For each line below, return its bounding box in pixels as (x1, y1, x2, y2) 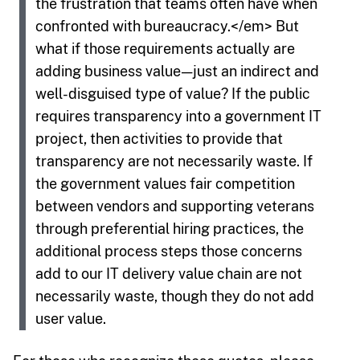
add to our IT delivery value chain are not (35, 264, 302, 282)
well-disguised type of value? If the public (35, 84, 310, 102)
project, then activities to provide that (35, 129, 283, 147)
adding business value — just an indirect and (35, 62, 319, 80)
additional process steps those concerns (35, 242, 302, 260)
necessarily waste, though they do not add (35, 287, 314, 305)
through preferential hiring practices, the (35, 219, 304, 237)
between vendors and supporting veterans (35, 197, 314, 215)
